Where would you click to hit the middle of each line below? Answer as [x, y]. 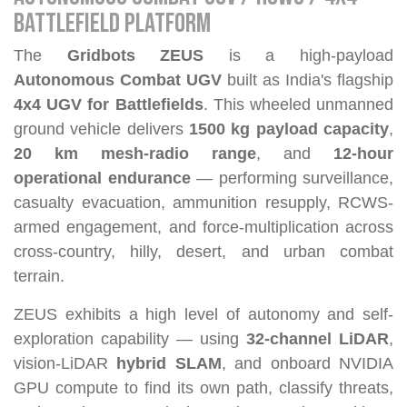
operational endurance [102, 179]
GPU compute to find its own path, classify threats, [203, 388]
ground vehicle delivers [101, 129]
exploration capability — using [130, 339]
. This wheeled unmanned [298, 105]
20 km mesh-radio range [135, 154]
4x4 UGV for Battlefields [109, 105]
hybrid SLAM [169, 364]
